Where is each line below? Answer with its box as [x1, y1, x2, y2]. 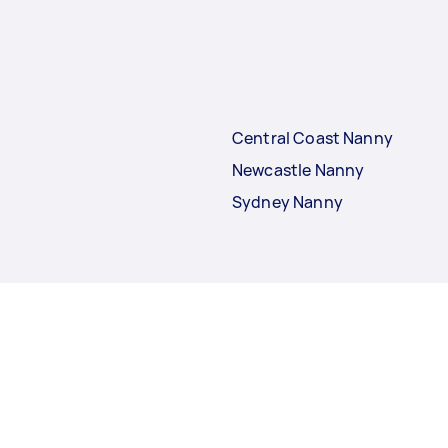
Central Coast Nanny [232, 127, 393, 150]
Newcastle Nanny [232, 159, 365, 182]
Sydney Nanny [232, 191, 343, 214]
